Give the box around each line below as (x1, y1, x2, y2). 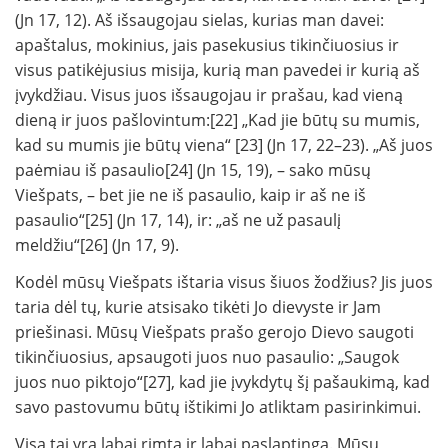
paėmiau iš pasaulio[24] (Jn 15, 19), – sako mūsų (15, 159, 371, 182)
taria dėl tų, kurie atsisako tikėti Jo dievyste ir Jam (15, 296, 381, 319)
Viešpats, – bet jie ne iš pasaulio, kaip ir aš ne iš (15, 184, 366, 207)
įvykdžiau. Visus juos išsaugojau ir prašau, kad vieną (15, 84, 403, 107)
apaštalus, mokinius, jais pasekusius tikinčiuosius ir (15, 34, 399, 57)
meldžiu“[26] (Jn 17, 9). (15, 234, 179, 257)
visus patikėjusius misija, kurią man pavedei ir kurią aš (15, 59, 420, 82)
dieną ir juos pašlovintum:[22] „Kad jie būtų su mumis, (15, 109, 420, 132)
